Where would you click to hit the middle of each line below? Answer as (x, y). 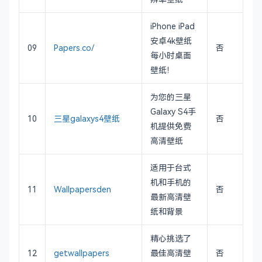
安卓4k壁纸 (171, 40)
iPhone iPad (173, 26)
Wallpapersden (82, 189)
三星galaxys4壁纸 (87, 118)
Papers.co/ (74, 47)
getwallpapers (82, 253)
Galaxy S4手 (173, 111)
